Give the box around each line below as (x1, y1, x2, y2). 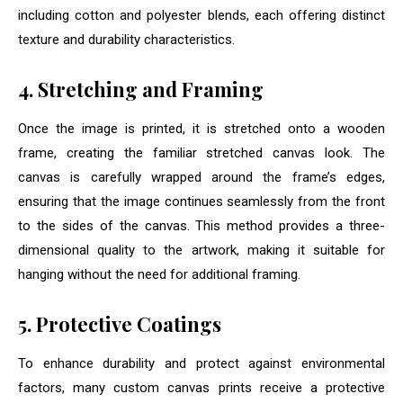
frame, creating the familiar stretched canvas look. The (18, 145, 385, 162)
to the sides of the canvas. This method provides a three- (18, 218, 385, 235)
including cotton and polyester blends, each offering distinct (18, 7, 385, 24)
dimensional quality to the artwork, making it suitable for (18, 242, 385, 259)
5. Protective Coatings (18, 310, 221, 338)
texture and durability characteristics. (18, 31, 235, 49)
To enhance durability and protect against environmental (18, 355, 385, 372)
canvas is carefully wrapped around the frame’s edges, (18, 169, 385, 186)
